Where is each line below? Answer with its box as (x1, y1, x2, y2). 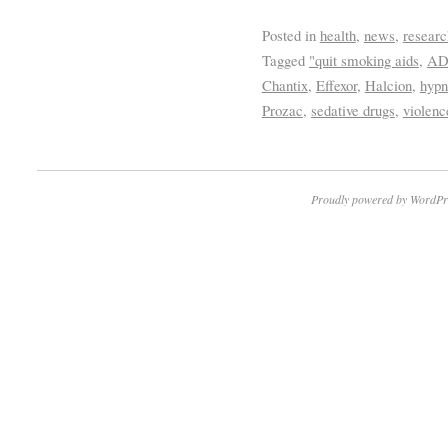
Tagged (261, 49, 305, 70)
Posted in (261, 24, 316, 45)
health (319, 24, 356, 45)
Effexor (315, 74, 357, 95)
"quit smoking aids (308, 49, 419, 70)
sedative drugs (310, 99, 395, 120)
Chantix (261, 74, 308, 95)
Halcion (364, 74, 412, 95)
